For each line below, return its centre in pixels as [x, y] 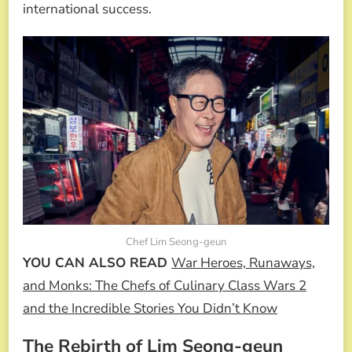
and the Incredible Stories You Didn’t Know [150, 308]
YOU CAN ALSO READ [97, 262]
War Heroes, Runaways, [243, 262]
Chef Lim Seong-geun [176, 242]
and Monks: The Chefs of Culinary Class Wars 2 [165, 285]
